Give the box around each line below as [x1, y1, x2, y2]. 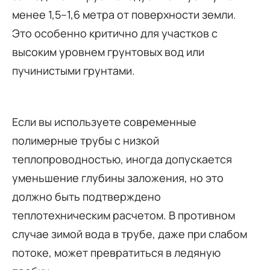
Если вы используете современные [12, 114, 196, 129]
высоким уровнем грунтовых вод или [12, 44, 204, 59]
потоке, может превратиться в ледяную [12, 245, 221, 260]
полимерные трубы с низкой [12, 133, 159, 148]
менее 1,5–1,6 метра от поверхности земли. [12, 7, 236, 22]
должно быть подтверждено [12, 189, 161, 204]
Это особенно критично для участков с [12, 25, 218, 40]
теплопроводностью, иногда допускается [12, 151, 232, 166]
